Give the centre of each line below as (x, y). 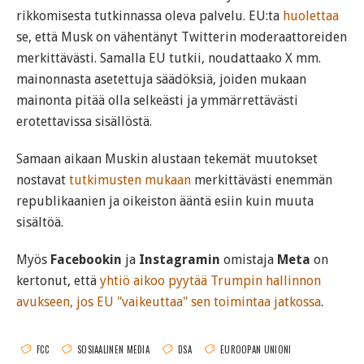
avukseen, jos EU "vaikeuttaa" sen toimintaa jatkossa (169, 301)
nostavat (43, 180)
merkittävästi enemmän (262, 180)
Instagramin (180, 259)
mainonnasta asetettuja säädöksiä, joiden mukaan (161, 79)
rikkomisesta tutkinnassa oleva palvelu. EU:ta (149, 15)
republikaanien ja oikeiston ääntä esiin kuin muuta (165, 201)
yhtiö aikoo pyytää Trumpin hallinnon (210, 280)
